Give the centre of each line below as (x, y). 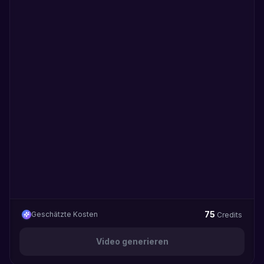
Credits (230, 215)
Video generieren (132, 241)
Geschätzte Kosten (65, 214)
